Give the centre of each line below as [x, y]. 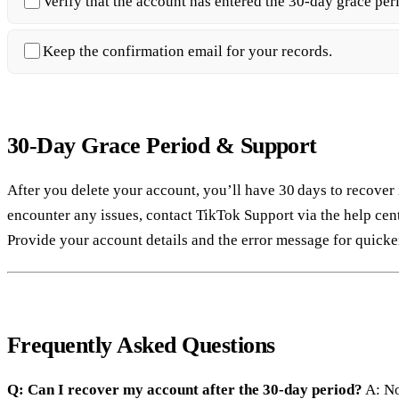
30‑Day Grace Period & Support [162, 146]
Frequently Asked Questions [141, 346]
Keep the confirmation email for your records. [187, 52]
